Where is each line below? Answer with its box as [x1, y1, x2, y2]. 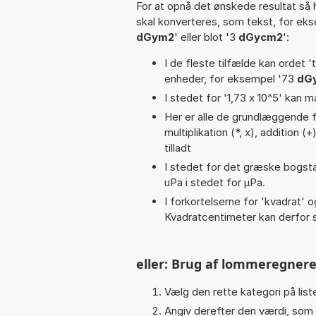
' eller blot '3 [174, 30, 238, 44]
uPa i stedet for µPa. [164, 175, 265, 189]
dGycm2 [238, 30, 283, 44]
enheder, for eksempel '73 [164, 71, 297, 85]
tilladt [164, 140, 191, 154]
